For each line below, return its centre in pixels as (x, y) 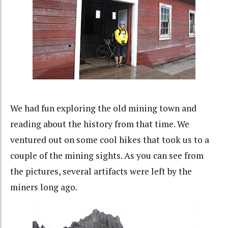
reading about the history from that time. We (100, 124)
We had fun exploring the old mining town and (103, 108)
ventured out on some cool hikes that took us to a (110, 140)
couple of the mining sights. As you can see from (107, 156)
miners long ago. (44, 187)
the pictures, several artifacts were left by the (101, 172)
